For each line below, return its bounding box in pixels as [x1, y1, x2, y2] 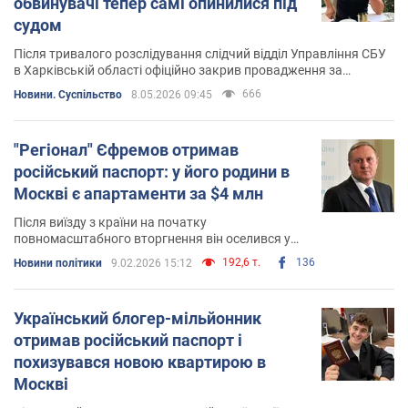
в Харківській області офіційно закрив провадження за [14, 62, 342, 77]
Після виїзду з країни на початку [14, 214, 207, 229]
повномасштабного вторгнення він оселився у [14, 230, 291, 246]
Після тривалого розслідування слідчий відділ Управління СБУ [14, 46, 386, 61]
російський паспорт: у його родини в [14, 161, 290, 181]
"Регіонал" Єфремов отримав [14, 139, 239, 159]
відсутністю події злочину [14, 78, 165, 94]
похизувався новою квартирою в [14, 352, 266, 372]
